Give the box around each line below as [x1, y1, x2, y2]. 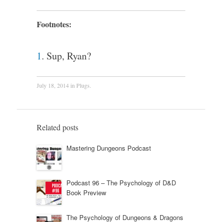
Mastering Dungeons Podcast [66, 143, 151, 153]
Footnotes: [36, 18, 71, 30]
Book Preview [66, 187, 106, 197]
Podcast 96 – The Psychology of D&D [66, 177, 176, 187]
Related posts [36, 121, 78, 132]
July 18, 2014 [36, 81, 69, 89]
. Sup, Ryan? [41, 49, 91, 62]
